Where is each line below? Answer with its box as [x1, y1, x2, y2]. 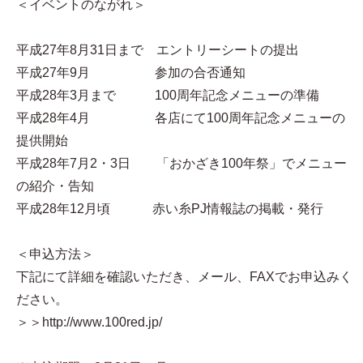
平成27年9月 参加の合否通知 [16, 66, 246, 79]
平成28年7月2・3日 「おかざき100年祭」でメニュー [16, 156, 347, 170]
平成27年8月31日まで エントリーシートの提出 [16, 43, 299, 57]
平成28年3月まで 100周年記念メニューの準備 [16, 88, 319, 102]
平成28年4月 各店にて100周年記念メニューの [16, 111, 345, 125]
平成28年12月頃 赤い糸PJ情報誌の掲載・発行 [16, 202, 336, 216]
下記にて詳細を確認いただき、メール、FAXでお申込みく [16, 270, 352, 284]
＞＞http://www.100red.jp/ [16, 315, 162, 329]
